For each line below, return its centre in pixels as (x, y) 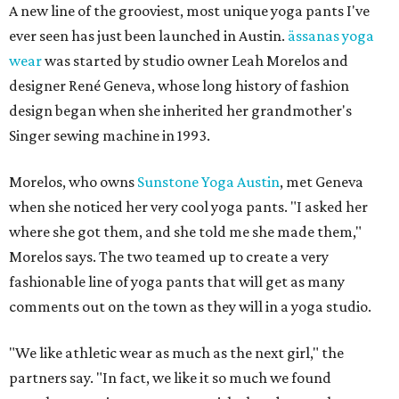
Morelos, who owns (73, 182)
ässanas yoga (331, 36)
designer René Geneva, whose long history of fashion (179, 85)
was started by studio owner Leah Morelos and (195, 61)
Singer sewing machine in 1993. (110, 135)
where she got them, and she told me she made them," (185, 232)
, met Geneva (322, 182)
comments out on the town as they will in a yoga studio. (190, 306)
